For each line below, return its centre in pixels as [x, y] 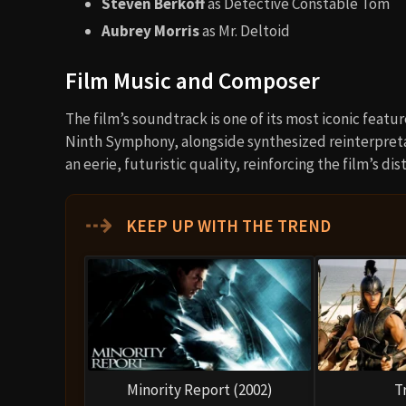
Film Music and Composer [193, 80]
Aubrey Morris [150, 30]
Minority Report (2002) [199, 389]
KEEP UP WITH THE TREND [227, 225]
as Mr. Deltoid [245, 30]
